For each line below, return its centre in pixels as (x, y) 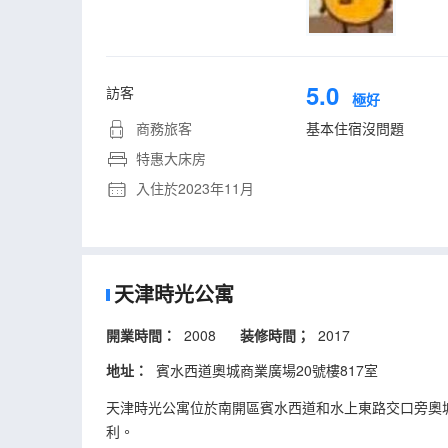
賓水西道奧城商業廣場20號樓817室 (263, 370)
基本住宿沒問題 (355, 128)
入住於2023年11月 (193, 188)
